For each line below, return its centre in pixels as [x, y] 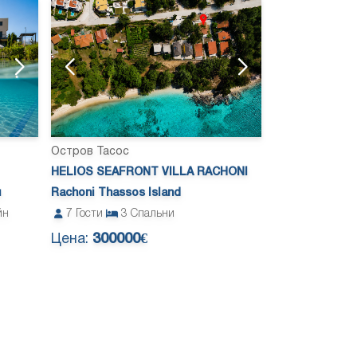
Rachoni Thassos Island [116, 194]
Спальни [153, 214]
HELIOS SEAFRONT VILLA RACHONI [149, 173]
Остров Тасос [90, 152]
